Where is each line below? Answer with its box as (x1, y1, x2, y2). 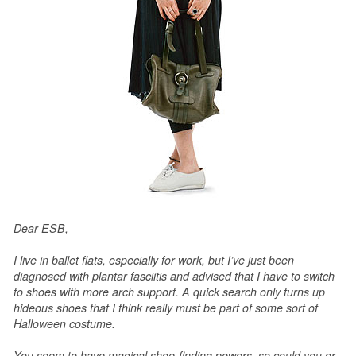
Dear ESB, (14, 219, 68, 236)
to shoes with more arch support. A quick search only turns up (14, 283, 325, 300)
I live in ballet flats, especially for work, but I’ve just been (14, 251, 294, 268)
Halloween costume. (14, 315, 122, 331)
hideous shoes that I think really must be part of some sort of (14, 299, 318, 315)
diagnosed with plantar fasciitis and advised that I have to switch (14, 267, 335, 284)
